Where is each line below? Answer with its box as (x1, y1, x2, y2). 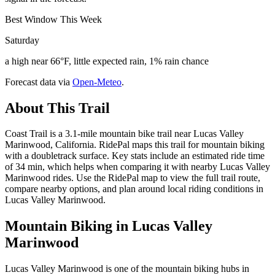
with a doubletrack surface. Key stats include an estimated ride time (5, 150, 265, 161)
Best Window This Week (5, 14, 102, 25)
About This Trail (5, 99, 110, 116)
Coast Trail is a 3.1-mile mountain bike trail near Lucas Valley (5, 128, 244, 139)
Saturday (5, 34, 39, 45)
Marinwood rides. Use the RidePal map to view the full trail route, (5, 172, 260, 184)
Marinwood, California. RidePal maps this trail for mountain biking (5, 139, 265, 150)
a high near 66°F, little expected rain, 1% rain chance (5, 55, 209, 66)
